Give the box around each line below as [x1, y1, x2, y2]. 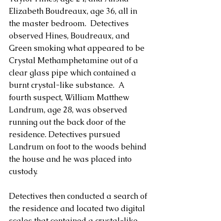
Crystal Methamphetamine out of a [9, 55, 140, 66]
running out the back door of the [9, 117, 128, 127]
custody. [9, 166, 39, 177]
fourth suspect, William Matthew [9, 92, 131, 103]
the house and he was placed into [9, 154, 134, 164]
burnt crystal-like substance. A [9, 80, 126, 90]
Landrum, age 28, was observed [9, 105, 129, 115]
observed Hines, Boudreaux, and [9, 31, 132, 41]
